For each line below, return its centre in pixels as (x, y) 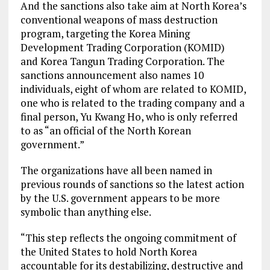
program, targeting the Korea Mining (105, 33)
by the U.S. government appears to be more (120, 198)
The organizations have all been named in (116, 170)
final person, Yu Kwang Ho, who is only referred (129, 116)
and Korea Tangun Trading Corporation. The (122, 61)
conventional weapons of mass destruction (119, 19)
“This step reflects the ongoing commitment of (128, 237)
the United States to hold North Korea (108, 251)
